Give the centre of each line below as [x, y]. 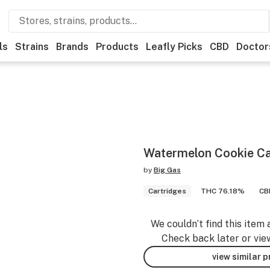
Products [117, 47]
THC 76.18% [223, 191]
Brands [72, 47]
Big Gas [167, 170]
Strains [32, 47]
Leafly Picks [174, 47]
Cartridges [167, 191]
